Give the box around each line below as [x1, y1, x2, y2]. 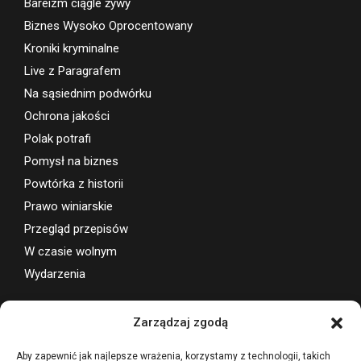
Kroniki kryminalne [24, 40, 119, 56]
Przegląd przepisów [24, 221, 128, 236]
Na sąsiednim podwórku [24, 85, 151, 101]
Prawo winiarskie [24, 198, 113, 214]
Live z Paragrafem [24, 63, 121, 78]
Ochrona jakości [24, 108, 110, 123]
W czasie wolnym [24, 243, 117, 259]
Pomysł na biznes [24, 153, 118, 168]
